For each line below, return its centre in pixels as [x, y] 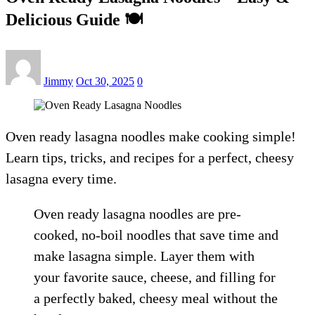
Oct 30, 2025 [105, 81]
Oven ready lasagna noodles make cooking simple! [151, 136]
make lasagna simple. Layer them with [144, 256]
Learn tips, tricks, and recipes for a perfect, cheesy [150, 157]
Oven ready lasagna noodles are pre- [137, 213]
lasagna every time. [61, 178]
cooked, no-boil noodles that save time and [156, 234]
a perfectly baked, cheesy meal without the [156, 298]
